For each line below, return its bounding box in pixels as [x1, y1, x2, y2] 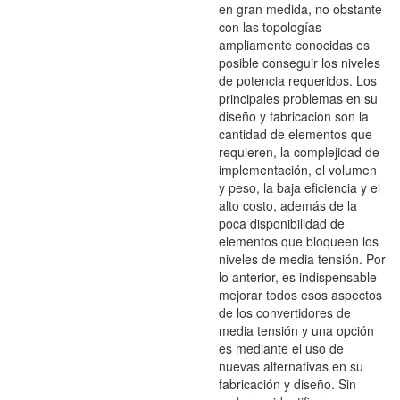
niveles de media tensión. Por [219, 250, 386, 269]
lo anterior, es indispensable [219, 268, 377, 287]
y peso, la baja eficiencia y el [219, 179, 380, 197]
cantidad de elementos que [219, 125, 372, 144]
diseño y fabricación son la [219, 107, 369, 126]
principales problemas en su [219, 89, 378, 108]
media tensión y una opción [219, 321, 374, 340]
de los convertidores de [219, 304, 351, 322]
